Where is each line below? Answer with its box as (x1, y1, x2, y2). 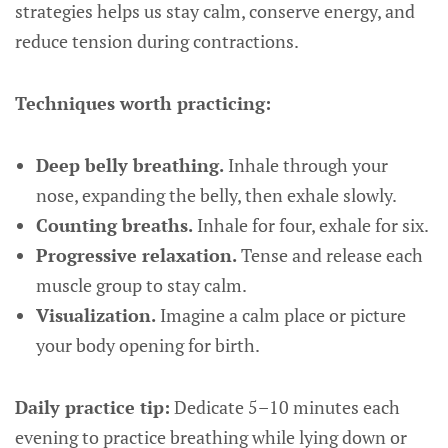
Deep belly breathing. (35, 153, 224, 177)
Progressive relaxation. (35, 243, 237, 267)
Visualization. (35, 303, 156, 327)
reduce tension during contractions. (15, 29, 299, 53)
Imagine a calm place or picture (155, 303, 406, 327)
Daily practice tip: (15, 395, 170, 419)
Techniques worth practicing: (15, 91, 271, 115)
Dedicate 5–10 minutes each (170, 395, 400, 419)
